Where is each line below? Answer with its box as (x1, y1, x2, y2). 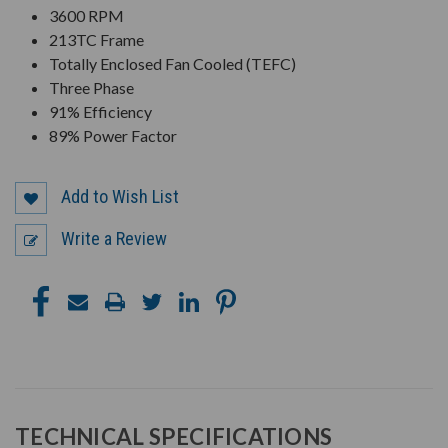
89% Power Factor (49, 126, 178, 146)
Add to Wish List (61, 185, 179, 207)
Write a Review (61, 227, 167, 249)
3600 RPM (49, 6, 125, 26)
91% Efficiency (49, 102, 153, 122)
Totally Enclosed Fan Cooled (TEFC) (49, 54, 297, 74)
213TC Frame (49, 30, 145, 50)
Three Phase (49, 78, 135, 98)
